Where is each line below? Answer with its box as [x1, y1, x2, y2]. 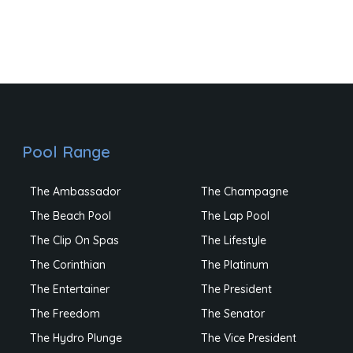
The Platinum [200, 257, 269, 272]
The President [200, 281, 272, 296]
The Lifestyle [200, 232, 266, 247]
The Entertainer [29, 281, 110, 296]
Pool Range [21, 141, 110, 162]
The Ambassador [29, 184, 121, 199]
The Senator [200, 306, 265, 321]
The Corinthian [29, 257, 106, 272]
